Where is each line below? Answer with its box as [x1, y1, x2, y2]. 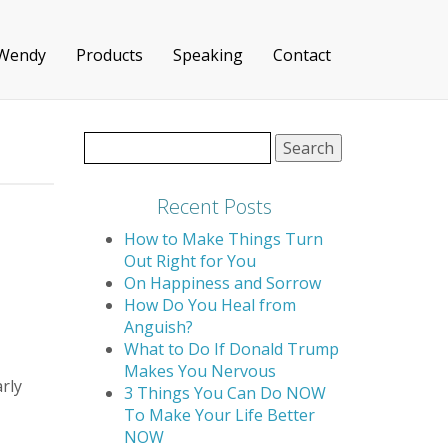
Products [76, 44, 143, 66]
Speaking [173, 44, 243, 66]
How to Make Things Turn [123, 228, 323, 250]
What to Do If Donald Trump [123, 338, 339, 360]
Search [82, 131, 137, 153]
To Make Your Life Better [123, 404, 315, 426]
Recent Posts [157, 193, 273, 220]
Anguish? [123, 316, 193, 338]
